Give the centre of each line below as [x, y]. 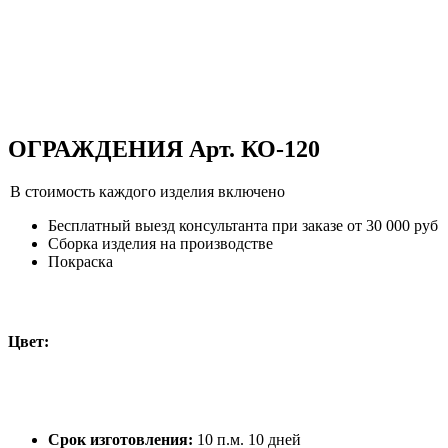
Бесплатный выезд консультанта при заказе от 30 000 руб [243, 225]
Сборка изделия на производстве [160, 243]
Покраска [80, 261]
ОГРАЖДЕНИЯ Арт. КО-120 [164, 148]
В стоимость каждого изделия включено [147, 191]
